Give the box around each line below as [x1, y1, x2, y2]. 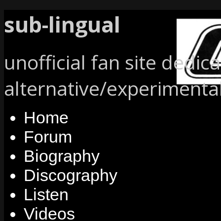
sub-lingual [4, 10, 120, 39]
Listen [24, 184, 69, 204]
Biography [24, 146, 100, 165]
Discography [24, 165, 117, 184]
